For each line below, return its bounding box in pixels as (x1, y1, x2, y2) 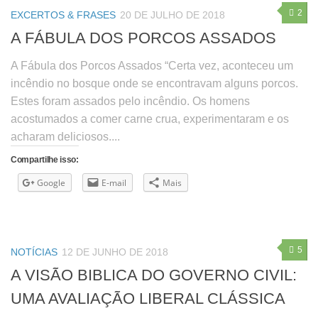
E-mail (102, 177, 126, 190)
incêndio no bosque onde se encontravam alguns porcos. (11, 77, 298, 90)
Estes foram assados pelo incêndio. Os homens (11, 95, 250, 108)
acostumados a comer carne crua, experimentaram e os (11, 113, 289, 126)
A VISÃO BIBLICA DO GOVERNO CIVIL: (11, 265, 297, 284)
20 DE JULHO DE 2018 (120, 9, 225, 21)
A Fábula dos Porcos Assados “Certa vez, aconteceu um (11, 60, 293, 72)
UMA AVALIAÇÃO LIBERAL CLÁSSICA (11, 289, 285, 307)
